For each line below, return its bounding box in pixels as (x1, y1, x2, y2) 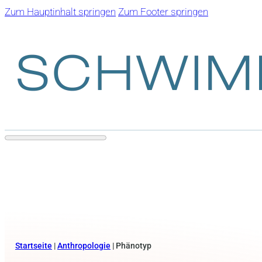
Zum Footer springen (118, 6, 208, 18)
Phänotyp (115, 240, 151, 250)
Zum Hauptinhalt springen (5, 6, 116, 18)
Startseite (15, 240, 52, 250)
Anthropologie (57, 240, 111, 250)
